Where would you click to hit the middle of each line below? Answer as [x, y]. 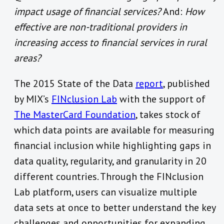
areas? [27, 58]
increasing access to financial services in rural [110, 43]
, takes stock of [168, 115]
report [149, 84]
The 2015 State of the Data [75, 84]
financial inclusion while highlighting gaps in [112, 146]
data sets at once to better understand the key [115, 208]
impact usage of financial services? [87, 12]
